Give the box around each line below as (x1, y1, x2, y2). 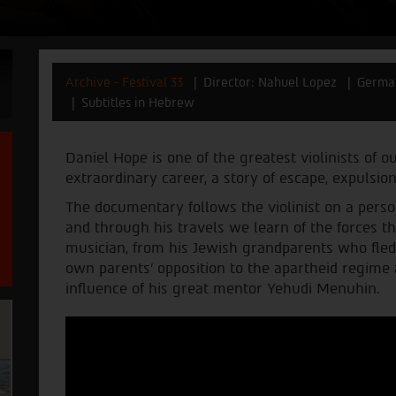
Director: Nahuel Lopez (203, 74, 337, 89)
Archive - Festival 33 (65, 74, 183, 89)
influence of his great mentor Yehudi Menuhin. (65, 279, 380, 297)
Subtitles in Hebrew (81, 95, 194, 110)
